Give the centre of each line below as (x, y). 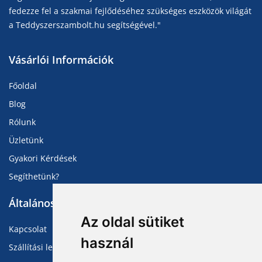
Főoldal (23, 85)
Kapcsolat (28, 229)
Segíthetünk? (34, 176)
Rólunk (22, 122)
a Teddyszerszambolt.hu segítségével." (85, 25)
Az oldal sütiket (132, 222)
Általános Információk (64, 203)
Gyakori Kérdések (43, 158)
